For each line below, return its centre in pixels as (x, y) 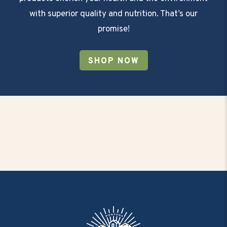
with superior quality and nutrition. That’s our (113, 14)
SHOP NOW (113, 61)
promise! (113, 30)
